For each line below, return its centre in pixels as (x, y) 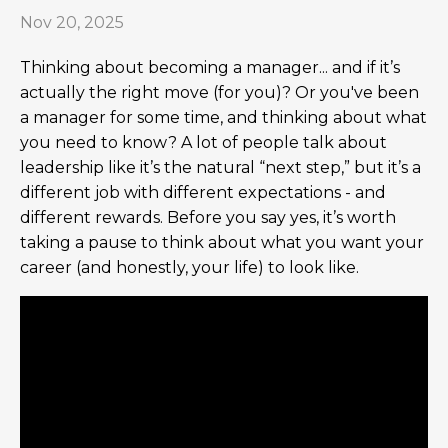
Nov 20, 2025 (72, 23)
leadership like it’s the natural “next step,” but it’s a (220, 168)
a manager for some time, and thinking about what (223, 118)
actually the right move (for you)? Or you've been (219, 93)
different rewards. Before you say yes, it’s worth (208, 218)
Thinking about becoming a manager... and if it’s (210, 68)
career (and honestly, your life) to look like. (189, 268)
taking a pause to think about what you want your (222, 243)
